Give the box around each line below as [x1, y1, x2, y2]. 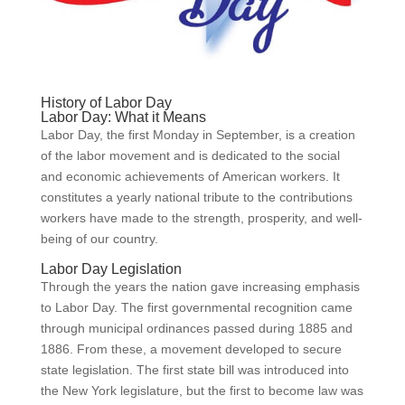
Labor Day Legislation [40, 261, 182, 278]
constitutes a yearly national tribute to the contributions [40, 190, 353, 205]
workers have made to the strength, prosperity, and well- [40, 211, 363, 226]
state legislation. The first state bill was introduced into [40, 363, 349, 378]
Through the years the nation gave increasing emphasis [40, 279, 360, 295]
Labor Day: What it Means [40, 109, 206, 126]
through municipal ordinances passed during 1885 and [40, 321, 353, 336]
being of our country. [40, 231, 158, 247]
